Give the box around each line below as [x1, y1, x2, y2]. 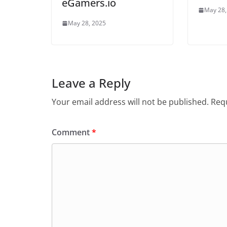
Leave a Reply [52, 74, 130, 91]
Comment [52, 127, 92, 138]
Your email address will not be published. [52, 96, 209, 107]
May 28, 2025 [68, 19, 106, 27]
